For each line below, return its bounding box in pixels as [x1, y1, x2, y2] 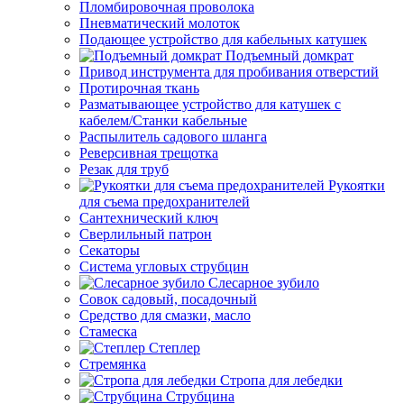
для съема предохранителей [79, 194, 250, 209]
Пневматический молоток [79, 15, 240, 31]
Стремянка [79, 356, 146, 372]
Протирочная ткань [79, 80, 199, 96]
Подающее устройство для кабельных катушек [79, 32, 367, 47]
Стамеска [79, 324, 137, 339]
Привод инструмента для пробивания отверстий [79, 64, 379, 79]
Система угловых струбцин [79, 259, 249, 274]
